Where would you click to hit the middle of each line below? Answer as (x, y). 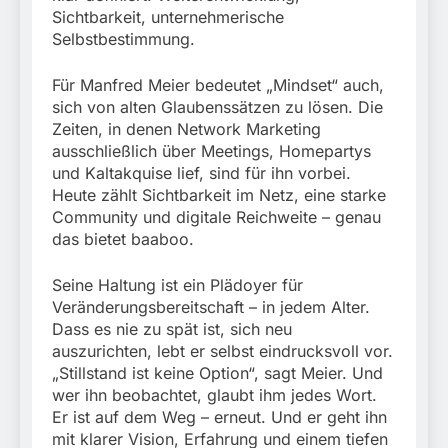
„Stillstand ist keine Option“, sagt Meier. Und (217, 373)
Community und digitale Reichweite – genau (216, 217)
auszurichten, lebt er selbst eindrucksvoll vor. (222, 351)
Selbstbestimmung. (123, 39)
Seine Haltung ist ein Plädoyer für (177, 285)
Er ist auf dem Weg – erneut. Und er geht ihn (219, 417)
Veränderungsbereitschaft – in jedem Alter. (211, 307)
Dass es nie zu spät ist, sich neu (172, 329)
